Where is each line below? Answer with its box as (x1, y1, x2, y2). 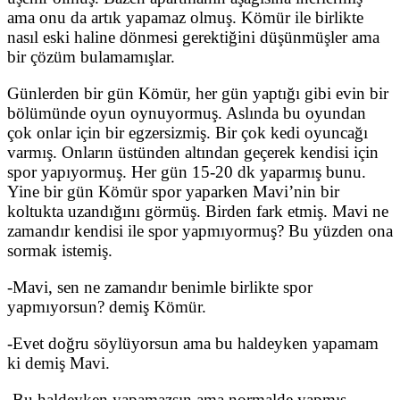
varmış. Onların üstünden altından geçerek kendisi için (7, 142, 379, 162)
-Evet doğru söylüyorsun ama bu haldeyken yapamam (7, 333, 379, 353)
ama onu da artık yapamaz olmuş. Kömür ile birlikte (7, 7, 363, 27)
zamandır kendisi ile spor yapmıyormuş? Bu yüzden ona (7, 221, 393, 240)
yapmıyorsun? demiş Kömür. (7, 296, 206, 316)
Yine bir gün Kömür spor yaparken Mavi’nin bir (7, 181, 339, 201)
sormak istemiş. (7, 240, 112, 260)
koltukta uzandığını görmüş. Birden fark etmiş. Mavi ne (7, 201, 388, 221)
